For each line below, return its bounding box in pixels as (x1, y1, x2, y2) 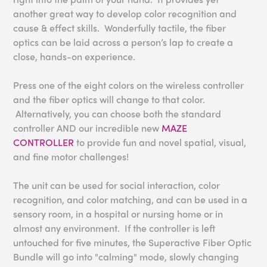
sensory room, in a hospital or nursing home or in (13, 207, 223, 221)
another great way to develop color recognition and (13, 7, 237, 21)
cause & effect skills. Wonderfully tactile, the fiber (13, 21, 226, 35)
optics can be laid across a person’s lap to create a (13, 35, 234, 49)
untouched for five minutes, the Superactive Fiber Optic (13, 235, 252, 250)
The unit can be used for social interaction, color (13, 178, 221, 193)
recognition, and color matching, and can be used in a (13, 193, 248, 207)
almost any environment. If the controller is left (13, 221, 216, 235)
